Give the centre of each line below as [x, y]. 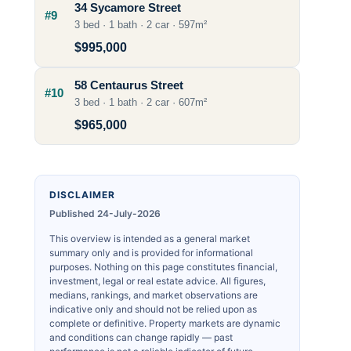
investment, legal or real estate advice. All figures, [158, 280]
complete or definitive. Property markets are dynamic [165, 323]
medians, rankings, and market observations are [154, 295]
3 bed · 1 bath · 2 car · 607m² [141, 102]
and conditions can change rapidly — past [141, 337]
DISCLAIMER [83, 194]
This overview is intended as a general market [150, 238]
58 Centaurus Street [129, 85]
